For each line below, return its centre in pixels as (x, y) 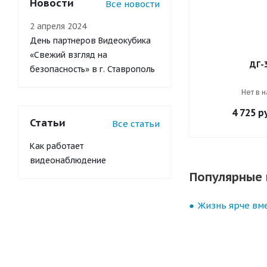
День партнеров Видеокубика (90, 41)
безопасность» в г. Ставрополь (92, 69)
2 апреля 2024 (58, 26)
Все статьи (136, 124)
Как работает (57, 146)
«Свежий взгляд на (69, 55)
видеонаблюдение (68, 160)
